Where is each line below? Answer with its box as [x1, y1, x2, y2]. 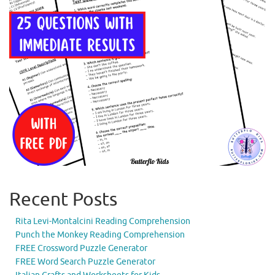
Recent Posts [9, 187, 117, 211]
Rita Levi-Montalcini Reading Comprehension [15, 215, 190, 227]
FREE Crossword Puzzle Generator [15, 242, 147, 254]
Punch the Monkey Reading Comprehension [15, 229, 185, 240]
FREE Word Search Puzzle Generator [15, 256, 155, 267]
